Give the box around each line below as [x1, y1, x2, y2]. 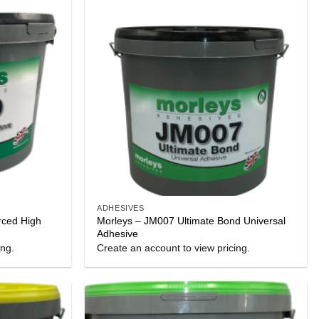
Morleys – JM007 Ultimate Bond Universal [97, 214, 286, 226]
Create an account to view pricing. [97, 242, 251, 254]
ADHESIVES [97, 203, 145, 212]
